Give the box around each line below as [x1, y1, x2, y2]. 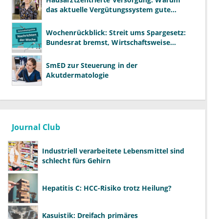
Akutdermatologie [46, 70, 109, 80]
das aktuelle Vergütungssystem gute [46, 5, 171, 15]
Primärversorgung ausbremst [46, 15, 147, 24]
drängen [46, 47, 74, 57]
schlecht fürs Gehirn [42, 156, 110, 166]
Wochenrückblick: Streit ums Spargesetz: [46, 28, 186, 38]
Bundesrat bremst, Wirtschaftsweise [46, 38, 170, 47]
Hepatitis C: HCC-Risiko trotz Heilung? [42, 183, 172, 193]
